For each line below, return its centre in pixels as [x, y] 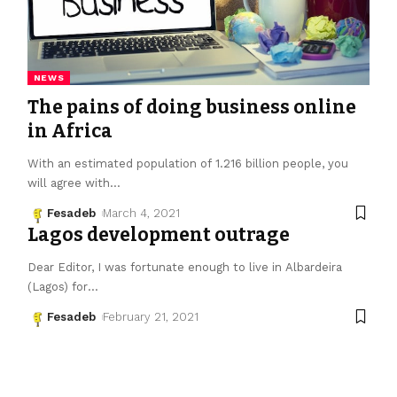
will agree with [68, 183]
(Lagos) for [57, 286]
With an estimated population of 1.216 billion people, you [187, 163]
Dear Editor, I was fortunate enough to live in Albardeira [184, 267]
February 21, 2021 [151, 316]
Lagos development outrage [158, 234]
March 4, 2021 [142, 213]
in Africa [70, 131]
